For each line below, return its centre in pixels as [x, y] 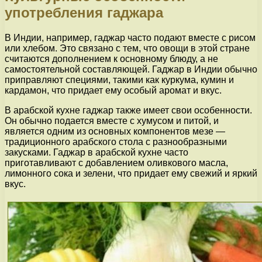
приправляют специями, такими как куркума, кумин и [119, 80]
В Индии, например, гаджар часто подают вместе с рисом [130, 38]
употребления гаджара [84, 13]
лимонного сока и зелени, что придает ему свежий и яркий [131, 174]
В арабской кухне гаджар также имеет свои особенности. [128, 111]
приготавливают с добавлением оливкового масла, [116, 163]
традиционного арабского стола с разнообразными [116, 142]
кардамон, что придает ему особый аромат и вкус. [113, 91]
